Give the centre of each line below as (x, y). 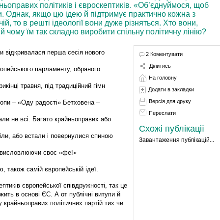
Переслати (162, 113)
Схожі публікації (171, 128)
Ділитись (160, 66)
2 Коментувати (164, 54)
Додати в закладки (171, 89)
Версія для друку (170, 101)
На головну (163, 77)
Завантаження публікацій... (176, 140)
